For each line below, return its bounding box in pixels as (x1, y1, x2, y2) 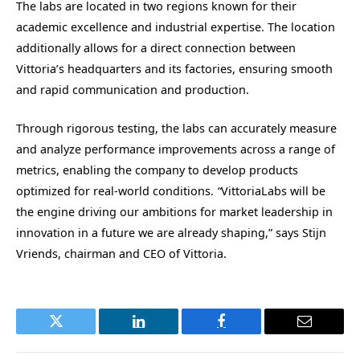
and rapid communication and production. (16, 81, 249, 97)
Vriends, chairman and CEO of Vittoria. (16, 246, 227, 262)
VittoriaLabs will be (221, 183, 325, 199)
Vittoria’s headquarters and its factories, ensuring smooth (16, 60, 333, 76)
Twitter (55, 325, 96, 341)
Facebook (220, 325, 276, 341)
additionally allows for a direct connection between (16, 39, 296, 55)
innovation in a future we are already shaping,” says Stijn (16, 225, 326, 241)
